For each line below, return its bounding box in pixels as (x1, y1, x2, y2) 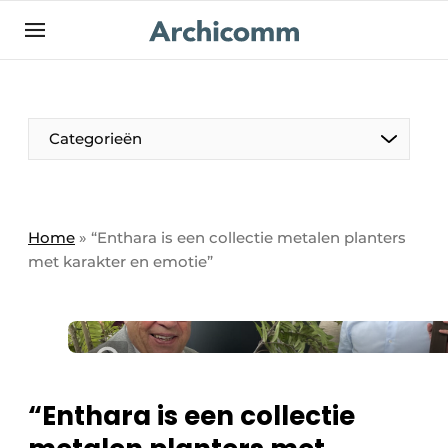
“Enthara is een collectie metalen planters (91, 228, 406, 247)
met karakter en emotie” (28, 252, 213, 271)
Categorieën (49, 129, 142, 148)
